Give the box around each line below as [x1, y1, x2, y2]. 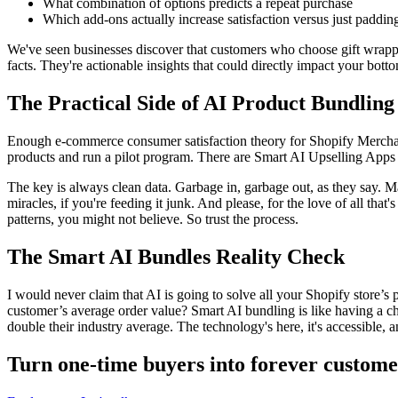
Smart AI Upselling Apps [254, 148, 395, 164]
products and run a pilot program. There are [7, 148, 254, 164]
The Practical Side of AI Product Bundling [7, 91, 394, 115]
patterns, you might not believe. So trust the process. [7, 211, 298, 227]
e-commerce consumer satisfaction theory [55, 132, 286, 148]
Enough [7, 132, 55, 148]
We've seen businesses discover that [7, 42, 211, 58]
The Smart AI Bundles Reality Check [7, 244, 345, 268]
